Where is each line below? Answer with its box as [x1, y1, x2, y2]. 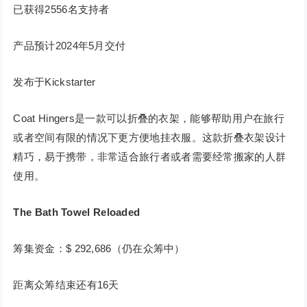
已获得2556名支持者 [13, 3, 110, 16]
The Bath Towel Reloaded [13, 206, 140, 219]
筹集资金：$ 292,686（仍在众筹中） [13, 243, 185, 255]
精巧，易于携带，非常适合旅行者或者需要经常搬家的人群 [13, 151, 286, 163]
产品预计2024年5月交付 [13, 40, 126, 52]
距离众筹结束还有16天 [13, 279, 119, 291]
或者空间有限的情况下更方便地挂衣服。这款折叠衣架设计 [13, 132, 286, 144]
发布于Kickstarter [13, 76, 96, 88]
